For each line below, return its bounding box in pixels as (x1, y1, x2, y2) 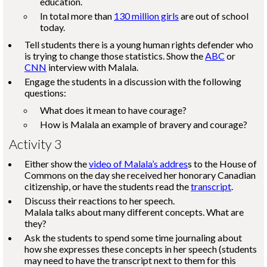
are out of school (179, 10, 249, 21)
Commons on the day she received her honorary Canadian (24, 169, 256, 181)
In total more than (40, 10, 114, 21)
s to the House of (188, 158, 257, 169)
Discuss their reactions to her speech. (24, 195, 175, 206)
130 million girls (114, 10, 179, 21)
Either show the (24, 158, 89, 169)
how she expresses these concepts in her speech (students (24, 243, 257, 254)
